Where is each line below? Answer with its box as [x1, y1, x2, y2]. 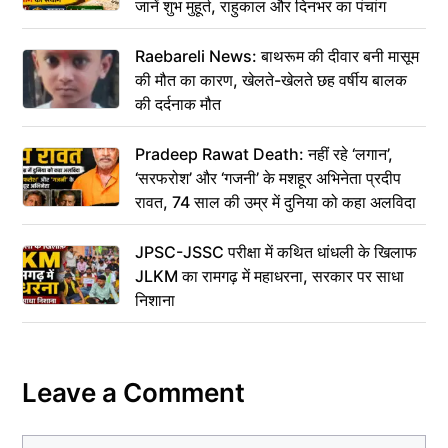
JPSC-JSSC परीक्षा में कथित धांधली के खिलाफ [135, 241, 417, 262]
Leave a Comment [22, 376, 245, 408]
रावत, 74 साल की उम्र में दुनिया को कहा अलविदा [135, 191, 416, 212]
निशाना [135, 289, 175, 310]
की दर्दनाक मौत [135, 93, 221, 114]
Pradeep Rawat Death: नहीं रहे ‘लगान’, [135, 143, 393, 164]
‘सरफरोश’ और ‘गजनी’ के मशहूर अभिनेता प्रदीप [135, 167, 401, 188]
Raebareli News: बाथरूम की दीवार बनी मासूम [135, 45, 419, 66]
